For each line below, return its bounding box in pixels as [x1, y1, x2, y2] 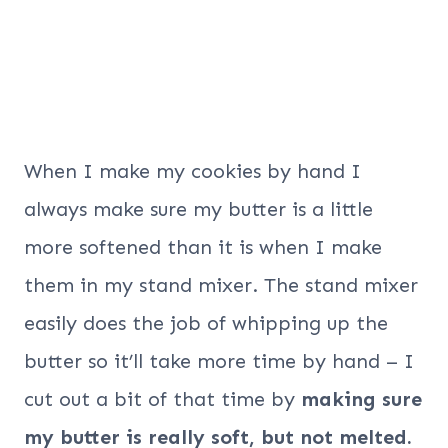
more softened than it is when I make [24, 234, 382, 259]
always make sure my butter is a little [24, 196, 373, 221]
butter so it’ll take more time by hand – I [24, 348, 414, 373]
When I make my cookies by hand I [24, 158, 361, 183]
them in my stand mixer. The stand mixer [24, 272, 418, 297]
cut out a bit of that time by [24, 386, 301, 411]
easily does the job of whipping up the [24, 310, 388, 335]
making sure [301, 386, 422, 411]
